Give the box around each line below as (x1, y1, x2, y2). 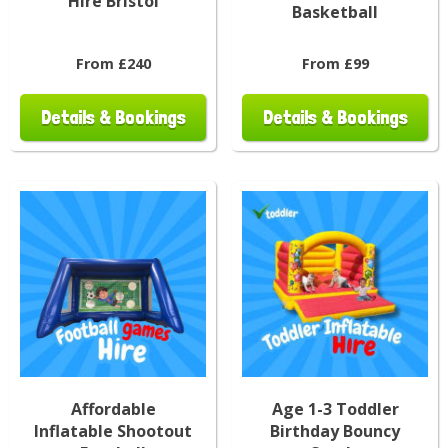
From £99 (301, 53, 369, 73)
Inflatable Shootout (34, 419, 192, 442)
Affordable (70, 397, 156, 420)
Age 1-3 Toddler (271, 397, 399, 420)
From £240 (75, 53, 151, 73)
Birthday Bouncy (270, 419, 400, 442)
